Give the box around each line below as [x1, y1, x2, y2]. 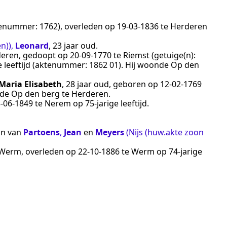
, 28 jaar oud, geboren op [62, 79, 160, 90]
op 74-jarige [155, 146, 202, 158]
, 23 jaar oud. [49, 40, 98, 52]
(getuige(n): [149, 50, 196, 61]
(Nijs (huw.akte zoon [126, 127, 204, 138]
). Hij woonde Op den [119, 59, 199, 71]
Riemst [123, 50, 149, 61]
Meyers [95, 127, 124, 138]
